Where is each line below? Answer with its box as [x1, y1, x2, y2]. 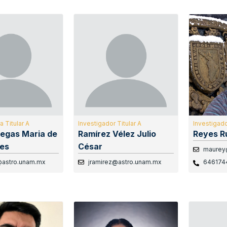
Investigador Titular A [78, 120, 141, 128]
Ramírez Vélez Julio [78, 129, 156, 139]
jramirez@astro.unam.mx [88, 158, 162, 166]
